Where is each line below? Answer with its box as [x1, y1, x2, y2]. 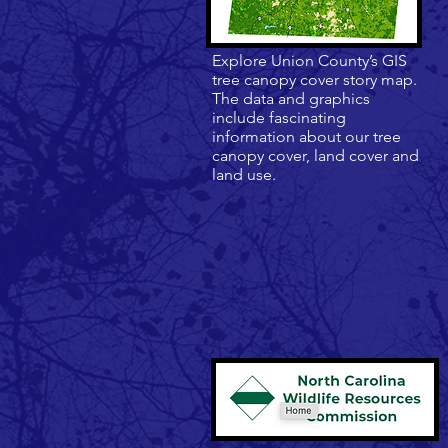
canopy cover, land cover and [212, 146, 419, 165]
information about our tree [212, 127, 401, 146]
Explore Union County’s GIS [212, 51, 407, 70]
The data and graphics [212, 89, 370, 108]
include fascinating [212, 108, 346, 127]
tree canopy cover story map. [212, 70, 417, 89]
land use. [212, 165, 280, 184]
